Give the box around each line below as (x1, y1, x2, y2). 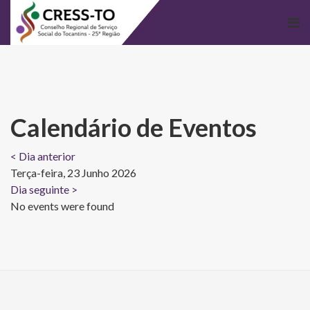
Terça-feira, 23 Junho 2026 (10, 166, 136, 179)
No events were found (10, 199, 114, 212)
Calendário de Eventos (10, 112, 257, 143)
